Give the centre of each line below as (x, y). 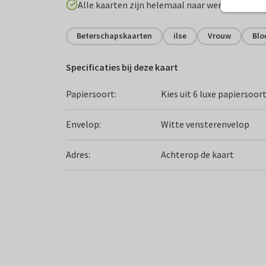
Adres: (78, 154)
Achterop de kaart (198, 154)
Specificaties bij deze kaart (122, 67)
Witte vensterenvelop (205, 124)
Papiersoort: (91, 94)
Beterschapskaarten (114, 36)
